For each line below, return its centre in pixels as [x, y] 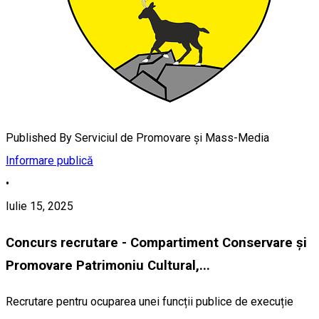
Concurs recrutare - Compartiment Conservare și [156, 242]
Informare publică [49, 161]
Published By [39, 138]
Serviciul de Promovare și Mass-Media [172, 138]
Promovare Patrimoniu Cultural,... [108, 265]
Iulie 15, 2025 [40, 206]
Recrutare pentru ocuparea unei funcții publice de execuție [150, 301]
